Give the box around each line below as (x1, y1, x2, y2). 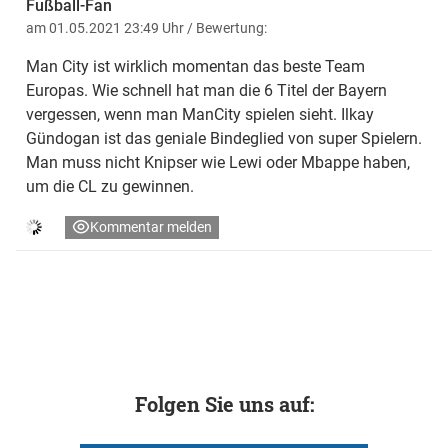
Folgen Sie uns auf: (134, 391, 314, 418)
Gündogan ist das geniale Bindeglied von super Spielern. (26, 129, 422, 149)
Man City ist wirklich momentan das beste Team (26, 57, 365, 77)
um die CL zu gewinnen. (26, 177, 194, 197)
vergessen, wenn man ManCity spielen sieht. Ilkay (26, 105, 374, 125)
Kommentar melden (90, 219, 212, 236)
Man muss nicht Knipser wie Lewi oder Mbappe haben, (26, 153, 410, 173)
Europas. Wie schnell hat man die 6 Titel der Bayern (26, 81, 387, 101)
